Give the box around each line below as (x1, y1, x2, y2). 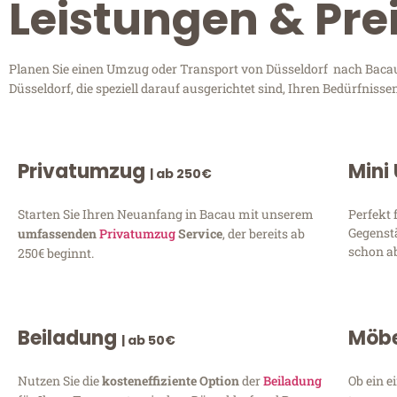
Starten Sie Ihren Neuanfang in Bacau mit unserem (18, 206, 314, 223)
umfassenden (18, 225, 99, 243)
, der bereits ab (222, 225, 305, 243)
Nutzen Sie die (18, 371, 102, 389)
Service (175, 225, 222, 243)
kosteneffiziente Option (102, 371, 242, 389)
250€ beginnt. (18, 245, 94, 262)
